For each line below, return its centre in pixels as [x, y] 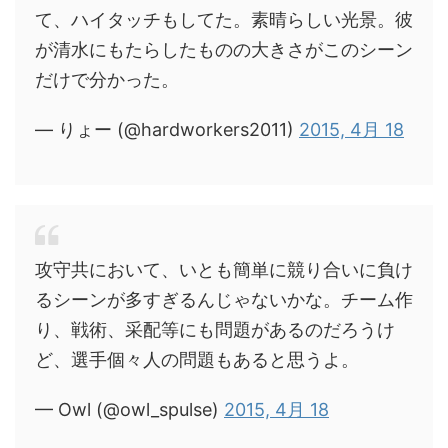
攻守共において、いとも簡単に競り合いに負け [224, 269]
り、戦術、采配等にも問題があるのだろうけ [215, 329]
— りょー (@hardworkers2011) [167, 129]
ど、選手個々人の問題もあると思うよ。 [197, 359]
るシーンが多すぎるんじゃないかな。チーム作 [224, 299]
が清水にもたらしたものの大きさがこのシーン [224, 49]
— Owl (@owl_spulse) [129, 409]
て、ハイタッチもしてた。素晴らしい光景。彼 [224, 19]
